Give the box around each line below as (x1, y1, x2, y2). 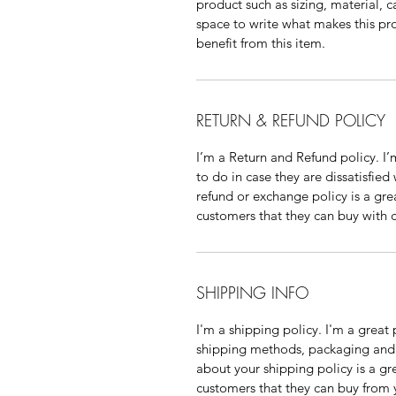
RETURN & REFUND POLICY (196, 109, 385, 131)
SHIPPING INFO (196, 281, 308, 303)
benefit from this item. (196, 34, 325, 51)
